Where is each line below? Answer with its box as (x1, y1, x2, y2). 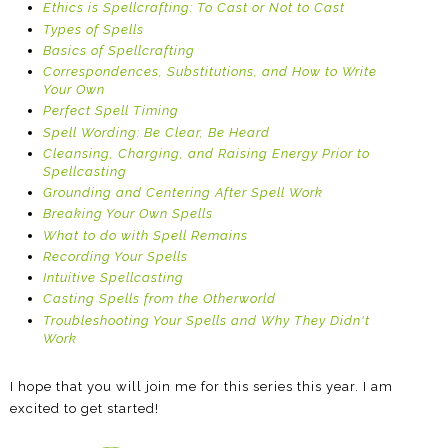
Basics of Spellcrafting (42, 42, 195, 58)
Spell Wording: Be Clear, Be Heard (42, 124, 270, 140)
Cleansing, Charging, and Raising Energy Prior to (42, 145, 370, 161)
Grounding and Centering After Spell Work (42, 185, 323, 201)
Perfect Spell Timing (42, 103, 179, 119)
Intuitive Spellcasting (42, 270, 184, 286)
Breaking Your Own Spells (42, 206, 213, 222)
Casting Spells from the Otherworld (42, 291, 276, 307)
